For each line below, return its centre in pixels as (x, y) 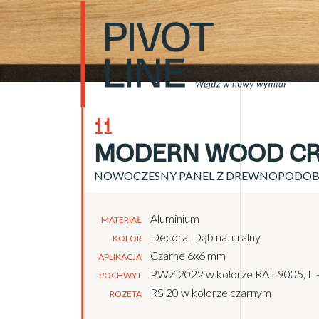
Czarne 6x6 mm (188, 255)
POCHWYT (120, 275)
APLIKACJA (120, 256)
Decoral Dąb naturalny (205, 236)
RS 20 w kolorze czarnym (211, 292)
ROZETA (126, 293)
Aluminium (175, 218)
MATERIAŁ (121, 219)
